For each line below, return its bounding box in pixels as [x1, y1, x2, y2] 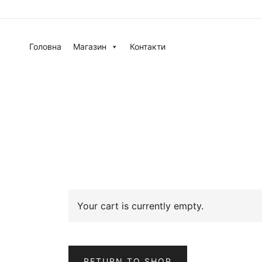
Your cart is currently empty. [77, 200, 204, 212]
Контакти [130, 42, 166, 51]
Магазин [73, 42, 106, 51]
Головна [29, 42, 61, 51]
